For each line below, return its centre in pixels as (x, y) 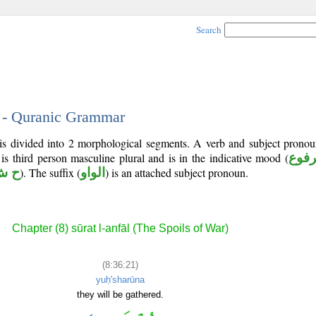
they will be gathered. (120, 294)
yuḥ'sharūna (120, 279)
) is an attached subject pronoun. (177, 172)
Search (209, 30)
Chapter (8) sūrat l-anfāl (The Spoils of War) (120, 229)
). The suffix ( (50, 172)
